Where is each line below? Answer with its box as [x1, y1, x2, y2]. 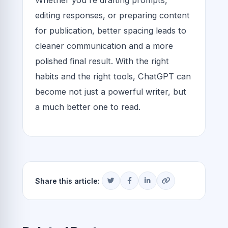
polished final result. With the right [35, 55, 169, 66]
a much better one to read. [35, 101, 140, 112]
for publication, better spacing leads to [35, 25, 186, 36]
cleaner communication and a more [35, 40, 173, 51]
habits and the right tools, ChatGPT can [35, 71, 191, 81]
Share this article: [35, 176, 100, 185]
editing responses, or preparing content [35, 10, 190, 20]
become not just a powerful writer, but [35, 86, 186, 97]
